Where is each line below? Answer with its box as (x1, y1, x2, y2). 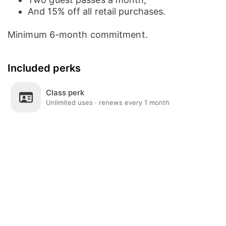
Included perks (8, 62, 81, 74)
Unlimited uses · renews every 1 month (46, 98, 169, 106)
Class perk (46, 88, 84, 97)
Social (104, 216, 122, 224)
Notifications (140, 216, 177, 224)
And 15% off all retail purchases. (28, 6, 166, 17)
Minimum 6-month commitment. (8, 29, 148, 40)
